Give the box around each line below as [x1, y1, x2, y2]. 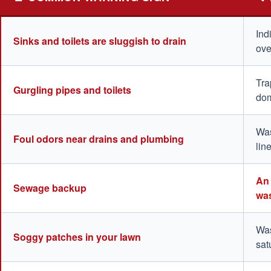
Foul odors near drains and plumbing [13, 132, 184, 146]
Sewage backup [13, 181, 87, 195]
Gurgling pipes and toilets [13, 83, 131, 97]
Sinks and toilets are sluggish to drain [13, 34, 186, 48]
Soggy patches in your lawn [13, 230, 141, 244]
